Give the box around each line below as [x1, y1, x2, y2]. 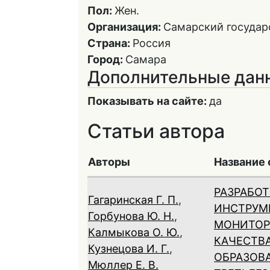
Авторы [88, 155, 130, 168]
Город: [87, 53, 125, 66]
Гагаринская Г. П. [88, 193, 178, 206]
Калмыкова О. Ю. [88, 226, 180, 239]
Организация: [87, 20, 163, 33]
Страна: [87, 37, 133, 49]
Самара [125, 53, 166, 66]
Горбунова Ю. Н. [88, 210, 174, 222]
